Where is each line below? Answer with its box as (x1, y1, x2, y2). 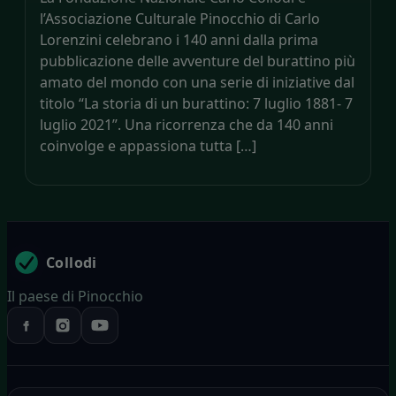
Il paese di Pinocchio (7, 286, 143, 306)
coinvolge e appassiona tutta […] (40, 135, 256, 156)
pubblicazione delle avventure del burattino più (40, 50, 355, 71)
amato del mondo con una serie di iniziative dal (40, 72, 354, 92)
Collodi (46, 252, 97, 272)
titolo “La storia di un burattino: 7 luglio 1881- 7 (40, 93, 353, 113)
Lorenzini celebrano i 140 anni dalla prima (40, 29, 318, 49)
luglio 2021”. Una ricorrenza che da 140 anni (40, 114, 333, 134)
